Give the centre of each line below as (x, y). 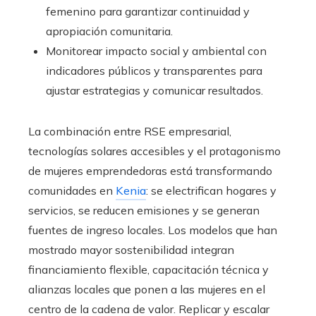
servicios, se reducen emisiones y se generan (144, 211)
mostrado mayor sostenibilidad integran (131, 250)
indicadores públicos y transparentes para (154, 71)
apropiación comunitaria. (109, 31)
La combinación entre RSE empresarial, (130, 132)
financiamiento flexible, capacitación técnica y (148, 270)
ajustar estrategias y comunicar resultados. (154, 91)
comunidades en (72, 191)
